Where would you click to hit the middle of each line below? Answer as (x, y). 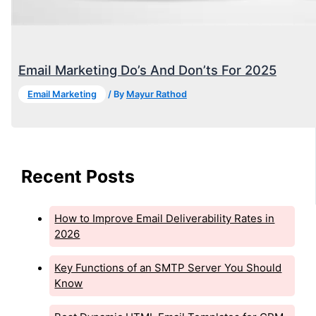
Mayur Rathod (156, 95)
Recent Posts (78, 176)
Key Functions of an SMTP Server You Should (168, 267)
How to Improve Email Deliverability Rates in (165, 218)
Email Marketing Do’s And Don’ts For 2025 (147, 70)
